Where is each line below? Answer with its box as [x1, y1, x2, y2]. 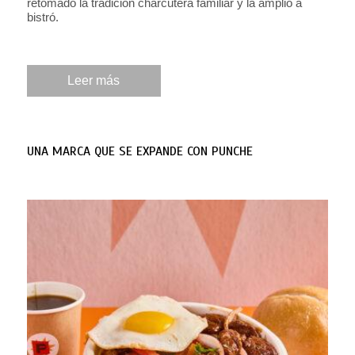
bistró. [26, 10, 59, 24]
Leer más [67, 74, 120, 88]
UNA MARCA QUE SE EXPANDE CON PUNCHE [26, 143, 253, 159]
